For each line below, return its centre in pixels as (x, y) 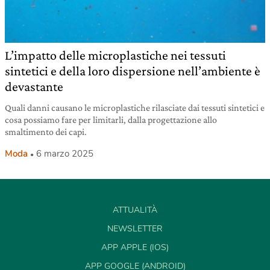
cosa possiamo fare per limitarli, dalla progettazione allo (111, 120)
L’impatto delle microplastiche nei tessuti (115, 55)
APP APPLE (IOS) (135, 248)
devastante (34, 87)
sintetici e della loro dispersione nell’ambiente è (133, 71)
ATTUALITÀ (135, 210)
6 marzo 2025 (65, 154)
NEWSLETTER (135, 229)
